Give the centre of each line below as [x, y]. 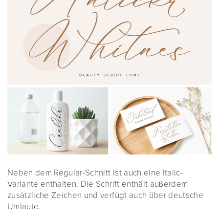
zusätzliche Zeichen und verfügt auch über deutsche [105, 195]
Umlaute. [24, 206]
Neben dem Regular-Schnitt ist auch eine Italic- [95, 173]
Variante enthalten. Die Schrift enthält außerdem [98, 184]
